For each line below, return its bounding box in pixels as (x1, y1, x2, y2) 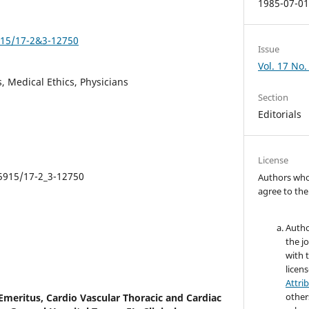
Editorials (258, 108, 302, 121)
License (258, 154, 289, 167)
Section (258, 91, 289, 103)
